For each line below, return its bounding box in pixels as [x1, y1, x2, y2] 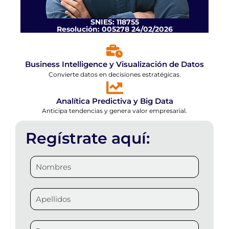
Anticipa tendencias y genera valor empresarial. [42, 107, 187, 115]
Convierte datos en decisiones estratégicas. [48, 71, 181, 79]
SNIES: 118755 [90, 17, 139, 27]
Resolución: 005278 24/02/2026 [56, 25, 173, 34]
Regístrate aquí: [26, 129, 150, 148]
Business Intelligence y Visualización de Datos [25, 59, 204, 70]
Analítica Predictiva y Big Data [56, 96, 173, 106]
